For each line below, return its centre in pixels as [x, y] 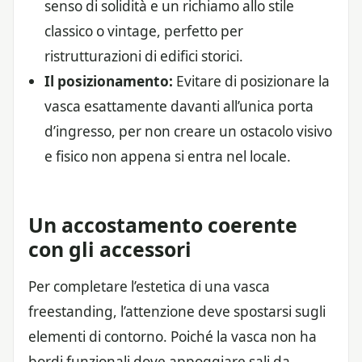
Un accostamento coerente [163, 224]
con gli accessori [110, 248]
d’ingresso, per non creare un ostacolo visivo [188, 132]
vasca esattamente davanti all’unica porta [179, 107]
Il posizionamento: [109, 82]
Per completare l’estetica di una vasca [149, 286]
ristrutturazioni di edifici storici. [144, 57]
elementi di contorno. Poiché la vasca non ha [173, 336]
